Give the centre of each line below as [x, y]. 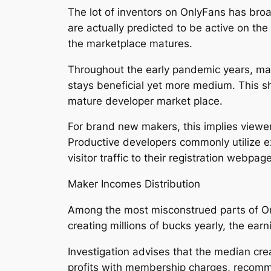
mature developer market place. [145, 101]
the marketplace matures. [130, 43]
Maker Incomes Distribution [134, 184]
